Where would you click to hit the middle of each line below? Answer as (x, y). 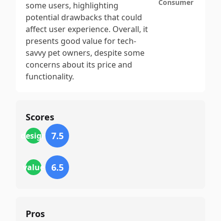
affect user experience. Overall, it (87, 29)
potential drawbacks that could (84, 17)
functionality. (50, 76)
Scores (40, 117)
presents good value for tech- (81, 41)
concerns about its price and (79, 65)
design (34, 136)
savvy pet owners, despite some (85, 53)
